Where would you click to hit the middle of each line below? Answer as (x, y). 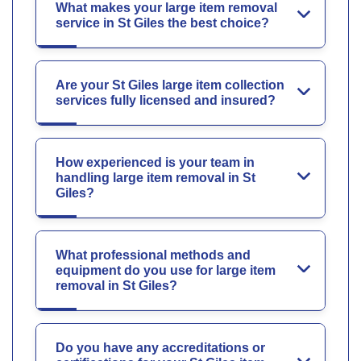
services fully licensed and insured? (166, 100)
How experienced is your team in (155, 162)
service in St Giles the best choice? (162, 23)
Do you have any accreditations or (160, 347)
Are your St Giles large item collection (170, 85)
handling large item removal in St (156, 177)
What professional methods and (153, 255)
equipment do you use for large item (166, 270)
